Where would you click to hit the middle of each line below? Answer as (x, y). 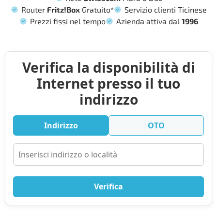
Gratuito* (97, 10)
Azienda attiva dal (149, 21)
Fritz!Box (63, 10)
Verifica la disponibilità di (108, 68)
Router (34, 10)
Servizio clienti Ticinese (166, 10)
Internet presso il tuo (108, 84)
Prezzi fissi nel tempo (68, 21)
